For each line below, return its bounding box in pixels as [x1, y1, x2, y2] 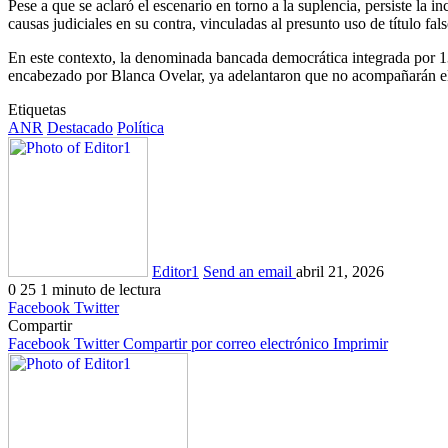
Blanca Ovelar [111, 67, 201, 85]
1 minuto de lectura [40, 281, 161, 299]
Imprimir [333, 335, 388, 353]
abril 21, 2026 [296, 263, 384, 281]
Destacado [47, 119, 113, 137]
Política [117, 119, 164, 137]
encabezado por [8, 67, 111, 85]
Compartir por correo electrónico [123, 335, 329, 353]
